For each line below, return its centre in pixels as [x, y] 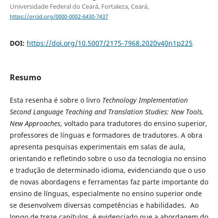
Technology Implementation [145, 100]
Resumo [25, 78]
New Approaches [35, 124]
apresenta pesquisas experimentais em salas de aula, [97, 147]
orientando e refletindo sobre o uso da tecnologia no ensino [108, 159]
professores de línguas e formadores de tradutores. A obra [106, 135]
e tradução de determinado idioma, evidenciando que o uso [107, 170]
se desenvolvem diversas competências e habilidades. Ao [104, 205]
